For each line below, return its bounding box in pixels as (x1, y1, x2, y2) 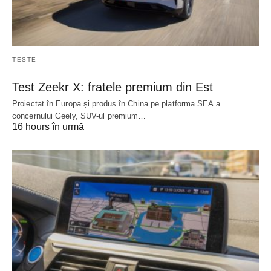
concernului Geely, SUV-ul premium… (12, 111, 146, 120)
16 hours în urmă (12, 121, 84, 132)
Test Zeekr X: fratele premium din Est (12, 80, 213, 94)
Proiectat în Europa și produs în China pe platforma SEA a (12, 99, 220, 108)
